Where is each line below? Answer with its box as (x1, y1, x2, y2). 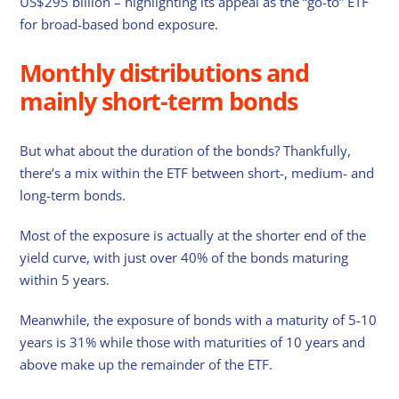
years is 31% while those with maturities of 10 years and (20, 333, 366, 352)
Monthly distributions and (20, 56, 309, 90)
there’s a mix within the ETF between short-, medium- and (20, 164, 375, 183)
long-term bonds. (20, 186, 126, 205)
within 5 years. (20, 271, 110, 289)
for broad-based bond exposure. (20, 14, 219, 33)
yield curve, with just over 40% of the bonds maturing (20, 248, 349, 267)
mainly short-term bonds (20, 85, 297, 118)
